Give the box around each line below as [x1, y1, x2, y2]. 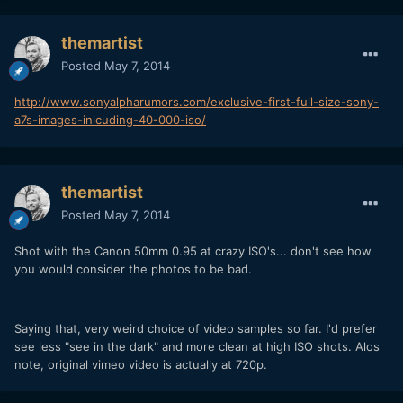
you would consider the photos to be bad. [14, 261, 252, 276]
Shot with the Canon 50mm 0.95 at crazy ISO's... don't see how [14, 243, 372, 258]
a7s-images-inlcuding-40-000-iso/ [14, 112, 206, 127]
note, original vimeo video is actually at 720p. [14, 356, 267, 372]
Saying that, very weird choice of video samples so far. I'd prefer [14, 320, 377, 336]
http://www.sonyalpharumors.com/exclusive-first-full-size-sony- [14, 94, 379, 109]
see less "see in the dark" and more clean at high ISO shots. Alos [14, 338, 380, 354]
